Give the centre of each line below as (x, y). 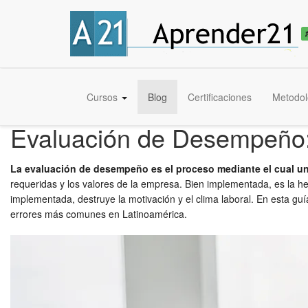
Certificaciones (220, 97)
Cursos (103, 97)
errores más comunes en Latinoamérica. (99, 214)
